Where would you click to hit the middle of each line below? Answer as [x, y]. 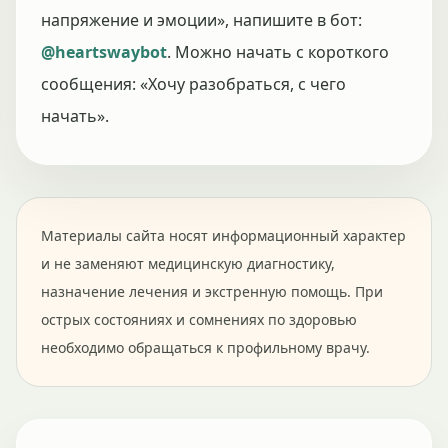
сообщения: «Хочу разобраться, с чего [193, 84]
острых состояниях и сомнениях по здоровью [199, 319]
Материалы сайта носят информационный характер [223, 235]
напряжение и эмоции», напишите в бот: [201, 20]
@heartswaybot [104, 52]
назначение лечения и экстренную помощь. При [212, 291]
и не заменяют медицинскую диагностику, [188, 263]
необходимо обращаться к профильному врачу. [205, 347]
